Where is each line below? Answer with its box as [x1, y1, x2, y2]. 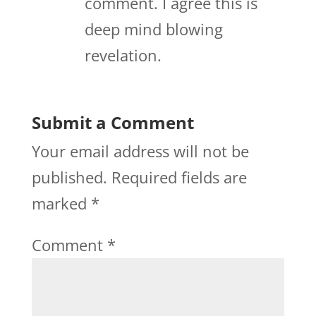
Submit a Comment [31, 111, 194, 135]
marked [31, 193, 91, 214]
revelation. [84, 44, 162, 66]
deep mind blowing [84, 18, 223, 40]
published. [31, 166, 107, 188]
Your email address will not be [31, 140, 249, 162]
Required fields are [111, 166, 247, 188]
